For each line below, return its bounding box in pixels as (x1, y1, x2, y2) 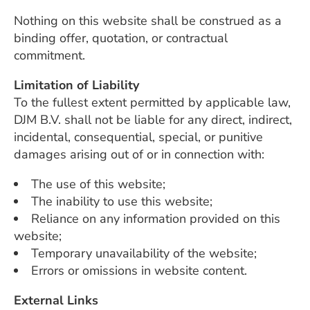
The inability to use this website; (31, 193, 212, 210)
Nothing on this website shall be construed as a (14, 12, 282, 29)
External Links (14, 292, 98, 309)
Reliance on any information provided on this (31, 210, 280, 227)
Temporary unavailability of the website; (31, 245, 257, 262)
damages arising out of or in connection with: (14, 146, 264, 163)
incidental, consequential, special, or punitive (14, 129, 263, 145)
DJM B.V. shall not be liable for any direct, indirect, (14, 111, 292, 128)
